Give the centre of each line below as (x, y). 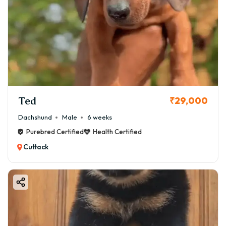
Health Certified (117, 132)
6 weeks (100, 117)
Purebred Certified (55, 132)
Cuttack (36, 147)
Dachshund (35, 117)
